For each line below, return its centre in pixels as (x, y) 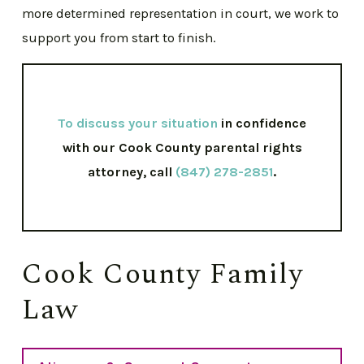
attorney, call (132, 171)
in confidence (262, 123)
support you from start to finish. (119, 37)
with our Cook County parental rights (182, 147)
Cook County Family (163, 274)
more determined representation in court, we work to (181, 13)
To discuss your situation (138, 123)
